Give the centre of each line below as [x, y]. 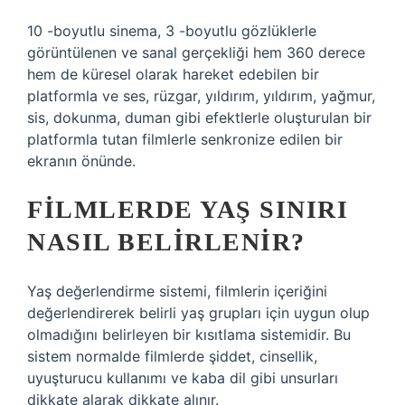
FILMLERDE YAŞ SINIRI [188, 209]
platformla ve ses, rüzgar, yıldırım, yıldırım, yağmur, [201, 96]
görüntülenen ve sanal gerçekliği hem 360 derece [196, 52]
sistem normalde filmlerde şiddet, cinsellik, [172, 356]
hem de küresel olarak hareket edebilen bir [173, 74]
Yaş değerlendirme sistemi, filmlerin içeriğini [177, 291]
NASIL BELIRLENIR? [166, 242]
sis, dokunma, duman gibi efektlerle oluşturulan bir [199, 118]
